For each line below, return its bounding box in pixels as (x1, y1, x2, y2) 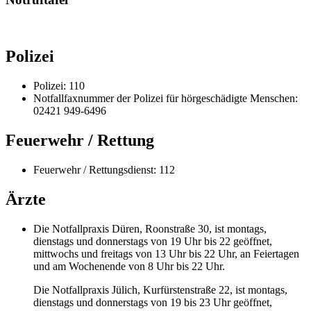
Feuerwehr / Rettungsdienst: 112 (33, 163, 175, 176)
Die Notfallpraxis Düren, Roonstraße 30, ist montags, (33, 222, 267, 235)
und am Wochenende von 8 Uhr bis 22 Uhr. (33, 260, 225, 272)
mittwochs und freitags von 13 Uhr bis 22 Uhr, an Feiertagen (33, 247, 299, 260)
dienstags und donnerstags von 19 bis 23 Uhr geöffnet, (33, 296, 272, 308)
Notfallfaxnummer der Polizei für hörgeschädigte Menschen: (33, 92, 298, 104)
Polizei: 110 (33, 79, 85, 92)
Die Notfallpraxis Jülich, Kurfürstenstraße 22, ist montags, (33, 283, 287, 296)
